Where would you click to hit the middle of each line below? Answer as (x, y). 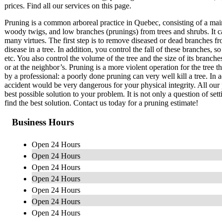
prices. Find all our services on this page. (68, 6)
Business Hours (43, 122)
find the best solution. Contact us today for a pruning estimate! (101, 103)
